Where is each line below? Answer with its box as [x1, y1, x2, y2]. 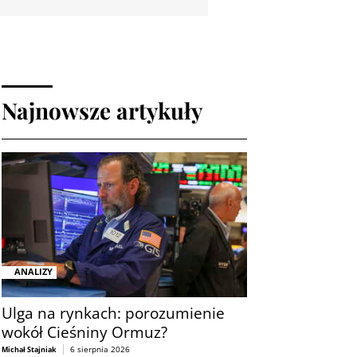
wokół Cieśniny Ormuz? [2, 321, 167, 342]
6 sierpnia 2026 [70, 343, 130, 355]
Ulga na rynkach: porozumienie [2, 302, 225, 323]
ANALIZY [14, 265, 53, 278]
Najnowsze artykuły [2, 96, 203, 125]
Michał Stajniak [2, 343, 57, 355]
